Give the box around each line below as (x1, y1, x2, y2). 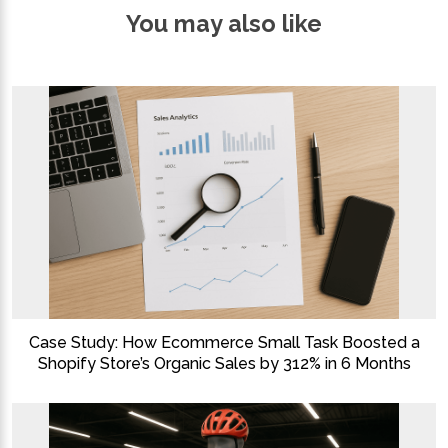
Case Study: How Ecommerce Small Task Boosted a (28, 333, 420, 353)
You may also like (126, 10, 322, 38)
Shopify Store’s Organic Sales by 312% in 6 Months (37, 354, 411, 374)
